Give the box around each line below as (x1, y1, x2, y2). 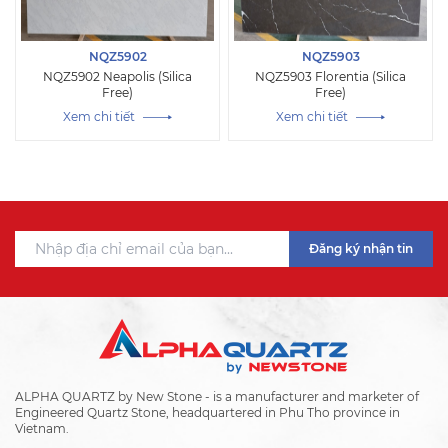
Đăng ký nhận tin (309, 241, 413, 257)
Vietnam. (15, 421, 69, 437)
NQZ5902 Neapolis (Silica (43, 69, 192, 85)
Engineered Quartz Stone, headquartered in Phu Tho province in (15, 405, 400, 421)
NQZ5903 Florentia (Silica (255, 69, 406, 85)
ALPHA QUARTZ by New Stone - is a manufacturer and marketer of (15, 389, 419, 405)
